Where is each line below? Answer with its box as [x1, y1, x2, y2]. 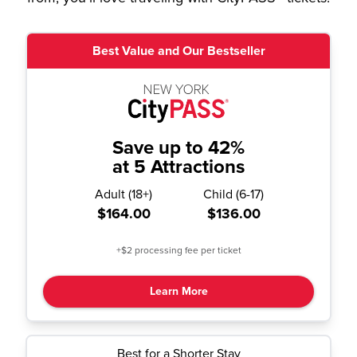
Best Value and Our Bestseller [92, 43, 265, 59]
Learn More [149, 284, 208, 298]
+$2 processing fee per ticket [116, 245, 241, 256]
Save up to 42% [112, 136, 245, 159]
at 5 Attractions [112, 155, 245, 178]
